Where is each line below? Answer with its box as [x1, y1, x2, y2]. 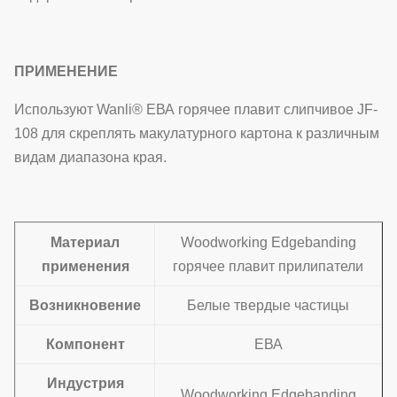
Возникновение [29, 298, 141, 313]
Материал [51, 235, 120, 250]
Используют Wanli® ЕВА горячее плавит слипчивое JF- [14, 102, 378, 117]
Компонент [45, 337, 125, 352]
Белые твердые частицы [187, 298, 349, 313]
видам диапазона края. [14, 150, 167, 165]
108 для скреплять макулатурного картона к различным [14, 126, 379, 141]
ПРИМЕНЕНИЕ [14, 64, 118, 79]
